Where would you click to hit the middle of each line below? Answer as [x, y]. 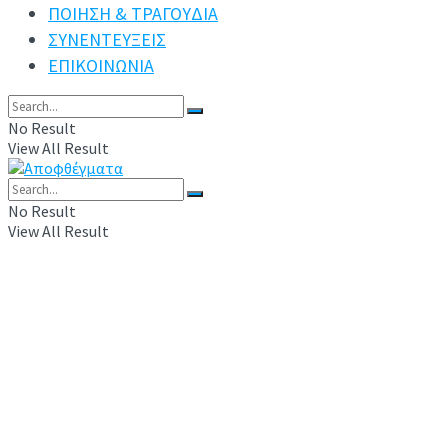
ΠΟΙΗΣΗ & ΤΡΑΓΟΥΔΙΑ [133, 13]
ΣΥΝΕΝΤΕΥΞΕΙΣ [107, 39]
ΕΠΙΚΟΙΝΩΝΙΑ [101, 65]
